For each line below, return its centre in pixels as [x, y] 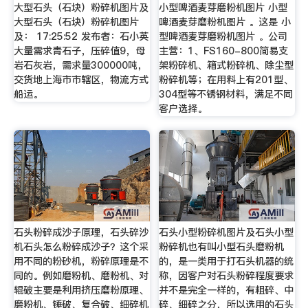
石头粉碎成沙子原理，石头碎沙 [81, 233]
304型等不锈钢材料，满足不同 [226, 95]
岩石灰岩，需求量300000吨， [80, 66]
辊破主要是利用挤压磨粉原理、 [81, 290]
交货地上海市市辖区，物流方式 [81, 80]
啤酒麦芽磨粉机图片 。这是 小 [225, 22]
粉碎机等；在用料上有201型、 [226, 80]
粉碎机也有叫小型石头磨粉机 [222, 247]
